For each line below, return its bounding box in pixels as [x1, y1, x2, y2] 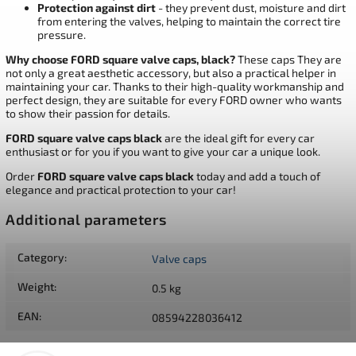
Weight [17, 280, 54, 294]
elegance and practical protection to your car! [6, 182, 236, 196]
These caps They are [235, 52, 342, 66]
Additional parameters [6, 211, 167, 229]
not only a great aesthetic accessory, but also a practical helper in [6, 65, 336, 79]
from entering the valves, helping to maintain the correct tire [37, 14, 341, 28]
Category [17, 250, 64, 265]
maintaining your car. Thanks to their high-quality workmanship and [6, 79, 344, 93]
